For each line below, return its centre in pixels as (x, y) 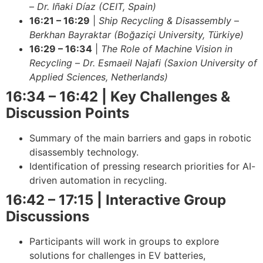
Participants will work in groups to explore (124, 242)
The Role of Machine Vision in (167, 49)
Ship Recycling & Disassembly (165, 21)
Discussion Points (68, 113)
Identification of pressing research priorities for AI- (142, 166)
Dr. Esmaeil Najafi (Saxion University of (170, 63)
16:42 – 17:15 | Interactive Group (116, 200)
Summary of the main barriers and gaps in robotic (140, 138)
